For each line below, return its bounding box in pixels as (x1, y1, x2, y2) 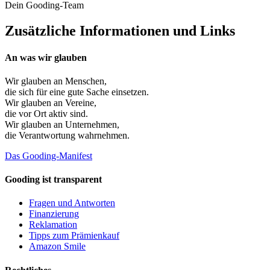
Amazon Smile (29, 241, 86, 252)
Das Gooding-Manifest (5, 150, 92, 161)
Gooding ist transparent (5, 174, 102, 185)
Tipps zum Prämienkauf (29, 230, 119, 241)
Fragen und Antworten (29, 198, 115, 209)
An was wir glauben (5, 52, 87, 63)
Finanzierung (29, 209, 79, 219)
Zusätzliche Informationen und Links (5, 23, 235, 39)
